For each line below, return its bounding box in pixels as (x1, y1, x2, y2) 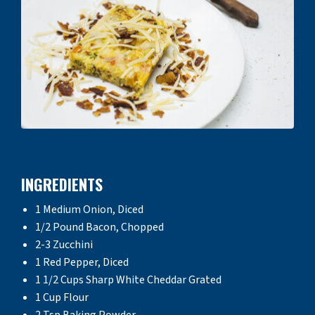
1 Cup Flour (35, 289, 89, 305)
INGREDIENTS (21, 172, 103, 195)
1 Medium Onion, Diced (35, 201, 143, 217)
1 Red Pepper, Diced (35, 254, 129, 270)
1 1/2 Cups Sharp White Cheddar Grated (35, 271, 221, 288)
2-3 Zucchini (35, 236, 93, 252)
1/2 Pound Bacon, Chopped (35, 219, 164, 235)
